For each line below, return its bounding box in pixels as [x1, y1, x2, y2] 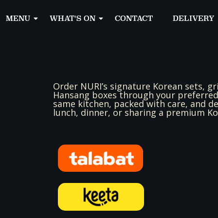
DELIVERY [172, 14, 215, 23]
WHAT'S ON [49, 14, 95, 23]
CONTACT [114, 14, 153, 23]
